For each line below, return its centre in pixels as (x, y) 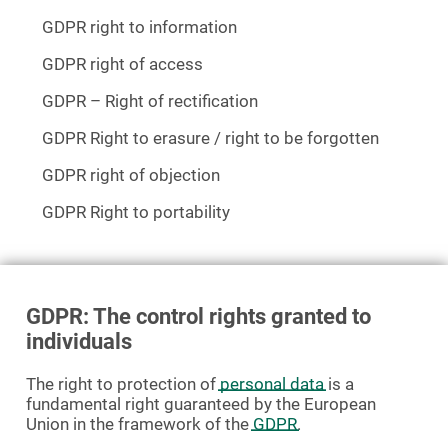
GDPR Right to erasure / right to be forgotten (210, 138)
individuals (79, 341)
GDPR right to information (139, 27)
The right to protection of (123, 384)
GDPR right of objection (131, 175)
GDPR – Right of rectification (150, 101)
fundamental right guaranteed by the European (201, 404)
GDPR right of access (122, 64)
